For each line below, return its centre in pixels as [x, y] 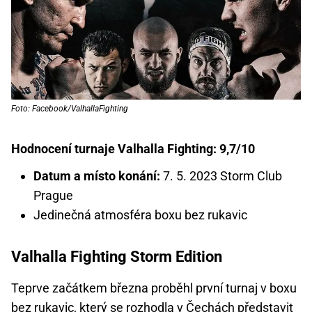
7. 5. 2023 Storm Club [221, 175]
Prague [53, 195]
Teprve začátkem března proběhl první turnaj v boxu [154, 288]
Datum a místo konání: [97, 175]
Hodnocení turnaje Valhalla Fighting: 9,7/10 [133, 148]
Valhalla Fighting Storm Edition [117, 256]
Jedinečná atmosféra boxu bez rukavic [140, 214]
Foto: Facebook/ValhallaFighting [70, 108]
